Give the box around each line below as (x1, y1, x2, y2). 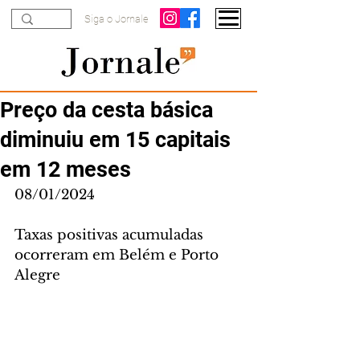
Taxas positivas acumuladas (14, 227, 207, 243)
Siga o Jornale (84, 13, 149, 25)
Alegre (14, 267, 60, 284)
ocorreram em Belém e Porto (14, 247, 223, 264)
